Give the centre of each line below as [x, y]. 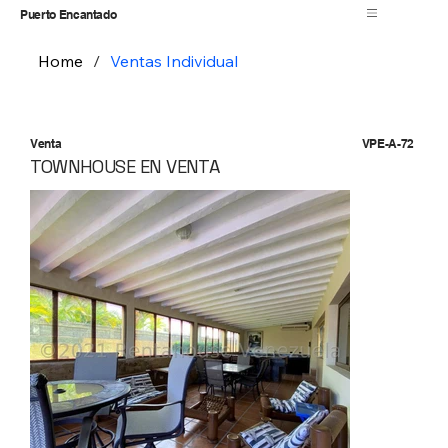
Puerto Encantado [68, 14]
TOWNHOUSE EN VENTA [125, 166]
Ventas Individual [174, 61]
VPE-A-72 [387, 143]
